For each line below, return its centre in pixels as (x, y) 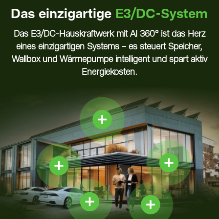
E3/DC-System (162, 15)
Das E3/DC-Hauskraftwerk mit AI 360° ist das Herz (109, 34)
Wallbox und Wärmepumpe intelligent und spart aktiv (109, 60)
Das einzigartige (63, 15)
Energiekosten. (109, 73)
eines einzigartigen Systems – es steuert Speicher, (109, 47)
